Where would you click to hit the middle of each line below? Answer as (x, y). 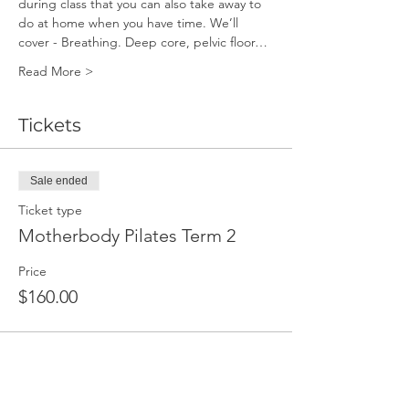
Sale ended (59, 181)
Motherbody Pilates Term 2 (127, 236)
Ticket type (50, 210)
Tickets (50, 125)
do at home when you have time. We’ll (130, 23)
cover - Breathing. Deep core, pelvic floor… (143, 42)
